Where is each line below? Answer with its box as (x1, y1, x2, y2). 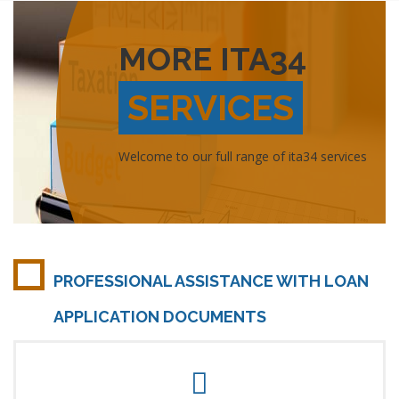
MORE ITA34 (118, 40, 306, 77)
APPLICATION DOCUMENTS (53, 307, 266, 326)
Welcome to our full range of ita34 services (118, 148, 367, 165)
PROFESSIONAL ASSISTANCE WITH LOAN (53, 272, 369, 290)
